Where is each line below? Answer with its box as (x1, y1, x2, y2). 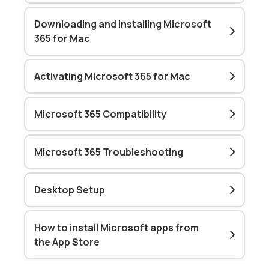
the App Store (34, 235, 100, 249)
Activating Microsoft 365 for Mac (34, 70, 191, 83)
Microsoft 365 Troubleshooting (34, 145, 184, 159)
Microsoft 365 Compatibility (34, 107, 167, 121)
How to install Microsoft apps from (34, 221, 199, 234)
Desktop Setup (34, 183, 106, 196)
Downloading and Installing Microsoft (34, 17, 212, 31)
